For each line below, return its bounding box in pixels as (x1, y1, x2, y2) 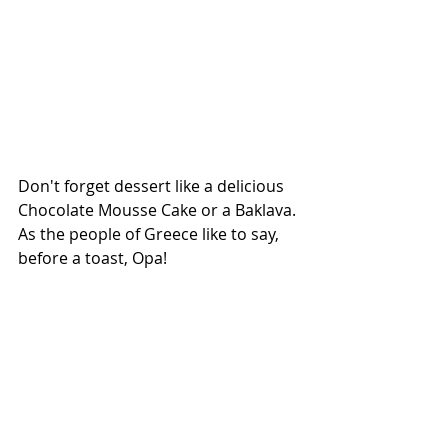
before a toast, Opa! (18, 246, 167, 269)
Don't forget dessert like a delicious (18, 174, 288, 197)
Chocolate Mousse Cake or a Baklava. (18, 198, 300, 221)
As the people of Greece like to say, (18, 222, 283, 245)
